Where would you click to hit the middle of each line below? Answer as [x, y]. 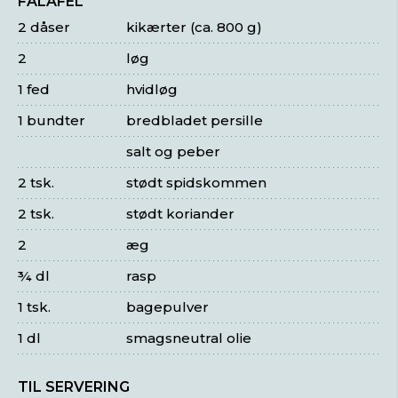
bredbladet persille [195, 120]
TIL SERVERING [74, 387]
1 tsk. [34, 307]
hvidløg [152, 89]
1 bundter [52, 120]
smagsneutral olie [189, 338]
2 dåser [44, 27]
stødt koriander [181, 214]
